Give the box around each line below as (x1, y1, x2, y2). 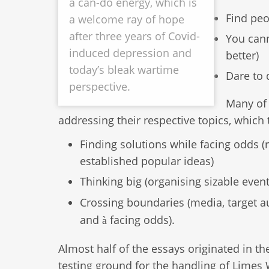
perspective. (69, 79, 130, 94)
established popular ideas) (80, 154, 214, 169)
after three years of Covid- (69, 29, 200, 44)
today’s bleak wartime (69, 62, 179, 77)
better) (225, 48, 259, 63)
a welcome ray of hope (69, 12, 184, 27)
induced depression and (69, 46, 192, 61)
